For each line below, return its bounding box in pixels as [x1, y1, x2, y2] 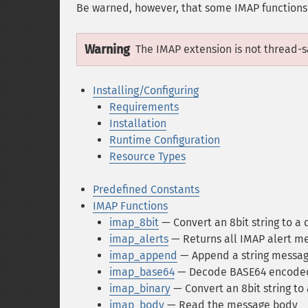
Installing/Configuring [93, 84, 199, 97]
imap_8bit [109, 216, 159, 229]
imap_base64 [109, 265, 175, 278]
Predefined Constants [93, 183, 199, 196]
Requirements [109, 100, 179, 113]
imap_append [109, 249, 177, 262]
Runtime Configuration [109, 133, 220, 146]
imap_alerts [109, 232, 168, 245]
